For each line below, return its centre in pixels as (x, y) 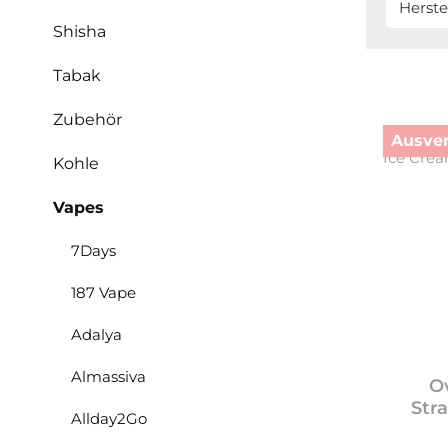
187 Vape (103, 292)
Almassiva (108, 376)
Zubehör (87, 119)
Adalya (96, 334)
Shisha (79, 31)
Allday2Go (109, 418)
